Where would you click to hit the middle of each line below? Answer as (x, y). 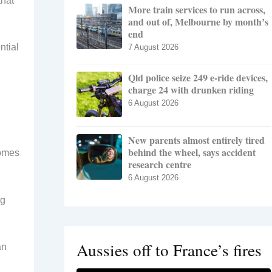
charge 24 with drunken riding (191, 90)
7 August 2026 (153, 47)
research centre (160, 165)
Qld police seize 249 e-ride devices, (198, 78)
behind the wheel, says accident (192, 152)
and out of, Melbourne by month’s (198, 22)
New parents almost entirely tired (196, 140)
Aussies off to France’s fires (169, 250)
